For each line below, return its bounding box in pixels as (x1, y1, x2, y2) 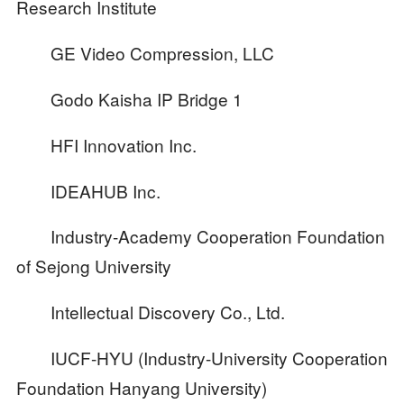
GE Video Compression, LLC (15, 40, 274, 65)
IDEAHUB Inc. (15, 178, 161, 203)
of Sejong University (15, 253, 171, 279)
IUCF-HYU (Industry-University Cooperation (15, 345, 388, 371)
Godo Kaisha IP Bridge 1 (15, 86, 243, 111)
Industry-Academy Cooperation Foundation (15, 224, 385, 249)
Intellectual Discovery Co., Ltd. (15, 299, 285, 325)
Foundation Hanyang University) (15, 375, 267, 400)
